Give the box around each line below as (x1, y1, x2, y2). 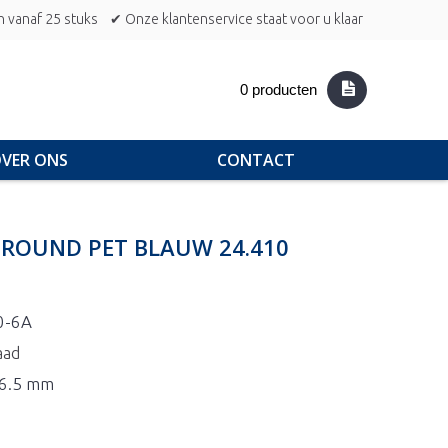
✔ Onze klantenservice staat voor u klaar (110, 11, 363, 27)
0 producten (240, 81, 318, 98)
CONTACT (216, 149, 295, 171)
